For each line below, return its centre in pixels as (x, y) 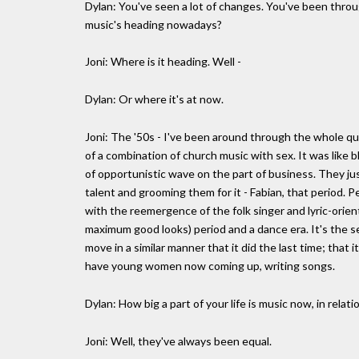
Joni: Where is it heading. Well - (163, 62)
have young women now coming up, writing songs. (210, 265)
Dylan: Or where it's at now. (154, 99)
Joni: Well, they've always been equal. (178, 341)
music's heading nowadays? (153, 24)
